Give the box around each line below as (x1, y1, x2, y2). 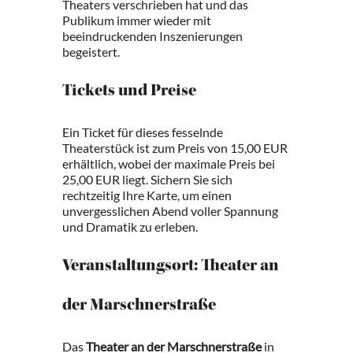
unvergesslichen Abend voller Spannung (62, 203, 278, 218)
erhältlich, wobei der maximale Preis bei (62, 156, 275, 171)
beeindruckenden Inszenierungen (62, 28, 243, 43)
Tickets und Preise (62, 84, 196, 101)
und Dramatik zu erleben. (62, 219, 198, 234)
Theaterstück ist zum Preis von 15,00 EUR (62, 140, 288, 155)
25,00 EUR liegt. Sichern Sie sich (62, 172, 232, 187)
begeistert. (62, 44, 120, 59)
